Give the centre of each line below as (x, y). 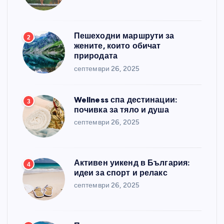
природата (95, 56)
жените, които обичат (117, 46)
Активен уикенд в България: (132, 162)
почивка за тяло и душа (121, 109)
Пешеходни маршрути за (124, 36)
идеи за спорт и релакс (120, 172)
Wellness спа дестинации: (126, 99)
